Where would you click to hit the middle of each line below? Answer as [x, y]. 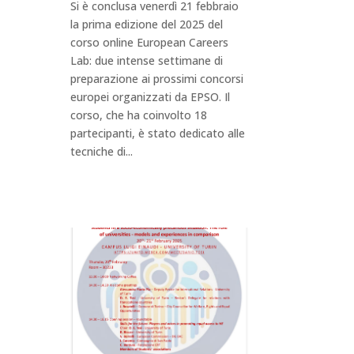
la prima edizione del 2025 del [147, 24]
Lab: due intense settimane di [147, 61]
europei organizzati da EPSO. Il [151, 97]
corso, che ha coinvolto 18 [139, 115]
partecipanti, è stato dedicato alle [158, 134]
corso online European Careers [150, 43]
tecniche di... [102, 152]
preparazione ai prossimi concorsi [157, 79]
